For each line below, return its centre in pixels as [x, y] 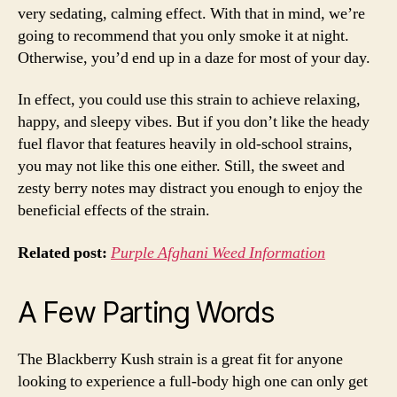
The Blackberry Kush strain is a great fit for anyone [180, 359]
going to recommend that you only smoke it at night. [183, 35]
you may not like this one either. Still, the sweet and [181, 166]
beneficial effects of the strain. [114, 210]
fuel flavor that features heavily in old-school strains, [185, 144]
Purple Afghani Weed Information [218, 253]
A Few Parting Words [146, 312]
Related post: [64, 253]
